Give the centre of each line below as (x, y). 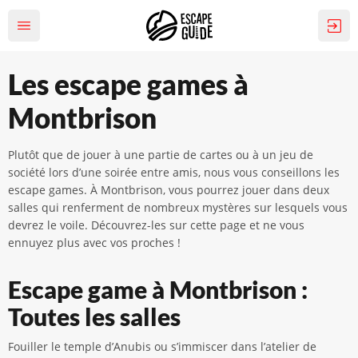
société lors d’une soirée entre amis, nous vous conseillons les (174, 172)
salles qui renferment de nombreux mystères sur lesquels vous (178, 207)
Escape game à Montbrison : (158, 289)
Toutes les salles (94, 316)
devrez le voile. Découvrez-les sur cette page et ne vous (156, 225)
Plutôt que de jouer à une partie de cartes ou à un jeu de (161, 155)
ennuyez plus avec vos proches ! (94, 243)
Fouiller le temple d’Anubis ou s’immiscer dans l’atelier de (162, 346)
